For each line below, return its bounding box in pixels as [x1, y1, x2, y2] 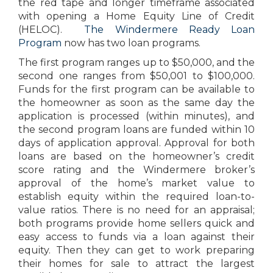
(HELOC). [18, 24, 85, 36]
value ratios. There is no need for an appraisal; [18, 204, 255, 216]
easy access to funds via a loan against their [18, 231, 255, 243]
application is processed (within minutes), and [18, 110, 255, 122]
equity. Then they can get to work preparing [18, 244, 255, 257]
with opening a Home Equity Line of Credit [18, 10, 255, 23]
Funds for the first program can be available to [18, 83, 255, 96]
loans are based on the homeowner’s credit [18, 151, 255, 163]
